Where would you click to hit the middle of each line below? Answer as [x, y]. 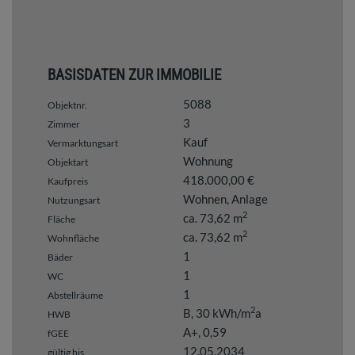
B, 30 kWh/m [216, 313]
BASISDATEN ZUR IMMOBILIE [134, 74]
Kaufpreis [68, 181]
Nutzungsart [74, 200]
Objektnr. [67, 105]
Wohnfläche [73, 238]
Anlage [249, 198]
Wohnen [204, 198]
